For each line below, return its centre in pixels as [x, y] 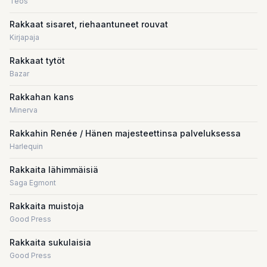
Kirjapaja [24, 37]
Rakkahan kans [42, 97]
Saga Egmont [33, 183]
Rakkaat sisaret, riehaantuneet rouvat [89, 24]
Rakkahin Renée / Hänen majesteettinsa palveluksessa [125, 133]
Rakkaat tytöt [37, 60]
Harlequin [26, 146]
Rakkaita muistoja [47, 206]
